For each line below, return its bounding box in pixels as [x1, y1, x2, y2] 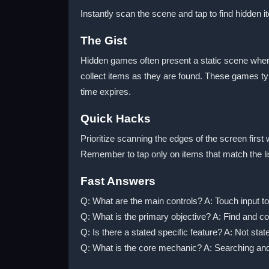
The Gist [80, 34, 127, 47]
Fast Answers [80, 175, 156, 187]
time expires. [80, 86, 131, 97]
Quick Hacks [80, 112, 151, 125]
